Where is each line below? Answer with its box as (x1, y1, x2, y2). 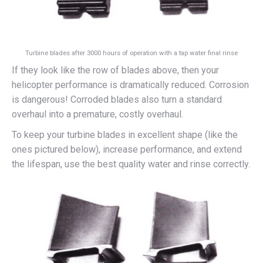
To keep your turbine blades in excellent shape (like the (12, 129, 238, 140)
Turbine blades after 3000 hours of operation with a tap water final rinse (25, 48, 238, 57)
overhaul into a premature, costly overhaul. (12, 108, 183, 120)
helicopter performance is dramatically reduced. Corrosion (12, 79, 249, 90)
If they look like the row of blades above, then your (12, 64, 219, 76)
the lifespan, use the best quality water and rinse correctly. (12, 158, 250, 170)
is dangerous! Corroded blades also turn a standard (12, 93, 222, 105)
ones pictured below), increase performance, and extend (12, 143, 242, 155)
